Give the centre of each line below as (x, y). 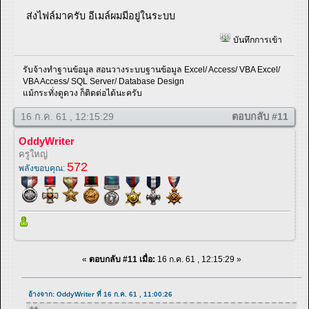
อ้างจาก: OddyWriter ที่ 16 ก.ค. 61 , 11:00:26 (101, 294)
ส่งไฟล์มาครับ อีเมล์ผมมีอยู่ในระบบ (101, 16)
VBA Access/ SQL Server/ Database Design (104, 81)
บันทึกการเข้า (256, 40)
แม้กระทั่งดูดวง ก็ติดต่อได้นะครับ (83, 93)
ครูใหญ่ (33, 154)
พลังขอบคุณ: (43, 168)
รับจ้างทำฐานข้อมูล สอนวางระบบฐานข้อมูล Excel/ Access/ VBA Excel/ (152, 69)
